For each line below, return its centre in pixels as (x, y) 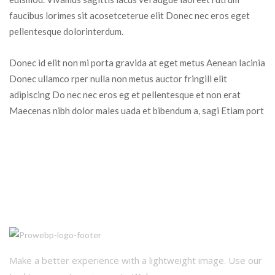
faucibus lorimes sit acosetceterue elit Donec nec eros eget (130, 15)
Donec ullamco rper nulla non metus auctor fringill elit (118, 78)
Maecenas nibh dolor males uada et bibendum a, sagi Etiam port (137, 110)
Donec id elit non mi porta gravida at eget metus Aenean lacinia (137, 62)
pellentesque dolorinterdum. (66, 31)
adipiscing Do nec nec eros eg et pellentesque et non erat (125, 94)
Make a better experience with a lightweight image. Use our (136, 261)
